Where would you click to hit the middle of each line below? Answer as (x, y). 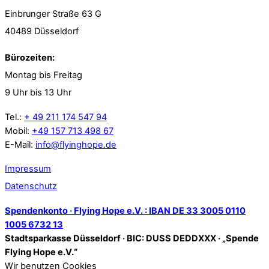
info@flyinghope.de (76, 144)
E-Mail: (20, 144)
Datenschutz (31, 186)
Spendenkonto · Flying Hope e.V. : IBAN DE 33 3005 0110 (125, 210)
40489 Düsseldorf (42, 32)
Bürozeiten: (30, 58)
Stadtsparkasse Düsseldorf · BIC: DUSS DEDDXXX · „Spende (132, 238)
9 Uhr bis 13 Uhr (38, 93)
